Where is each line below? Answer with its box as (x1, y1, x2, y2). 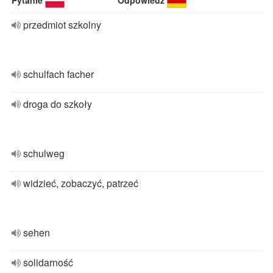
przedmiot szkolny (23, 18, 101, 32)
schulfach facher (23, 67, 94, 81)
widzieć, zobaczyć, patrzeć (23, 176, 138, 190)
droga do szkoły (23, 97, 92, 111)
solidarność (23, 255, 73, 269)
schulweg (23, 146, 65, 160)
